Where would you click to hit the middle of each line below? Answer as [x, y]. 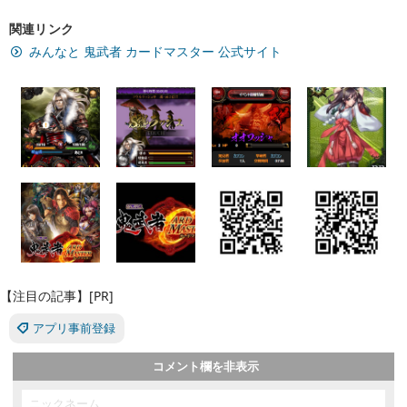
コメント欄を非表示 [206, 367]
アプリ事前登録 [74, 328]
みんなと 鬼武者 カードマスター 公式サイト [155, 51]
